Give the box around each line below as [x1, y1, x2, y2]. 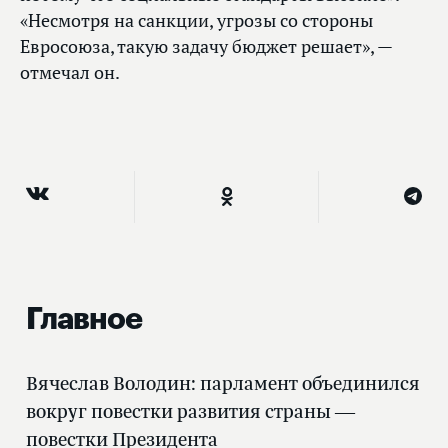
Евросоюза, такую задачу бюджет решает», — [20, 34, 392, 58]
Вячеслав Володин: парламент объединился [26, 369, 420, 396]
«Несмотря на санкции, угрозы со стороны [20, 8, 373, 32]
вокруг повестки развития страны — [26, 397, 355, 424]
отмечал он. [20, 60, 120, 84]
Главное [26, 303, 142, 334]
